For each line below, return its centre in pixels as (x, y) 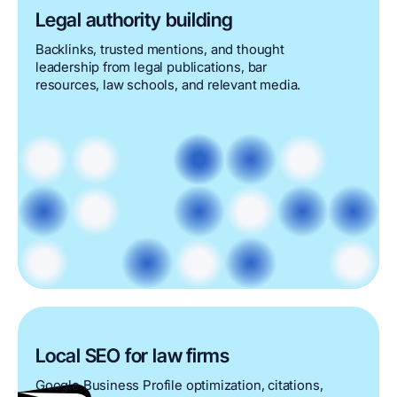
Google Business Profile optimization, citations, (179, 385)
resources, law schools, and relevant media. (168, 85)
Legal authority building (134, 19)
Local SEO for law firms (133, 355)
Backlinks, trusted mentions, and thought (160, 49)
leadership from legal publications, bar (151, 67)
